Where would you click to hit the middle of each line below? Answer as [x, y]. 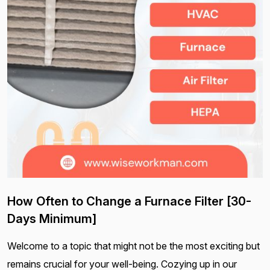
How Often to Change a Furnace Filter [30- [129, 201]
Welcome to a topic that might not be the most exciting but [133, 246]
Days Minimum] [52, 218]
